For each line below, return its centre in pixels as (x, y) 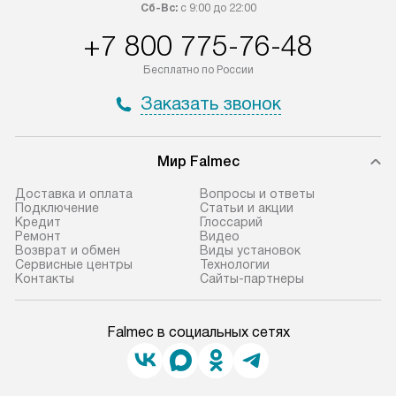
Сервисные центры (74, 264)
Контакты (45, 278)
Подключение (57, 207)
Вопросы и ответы (257, 193)
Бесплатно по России (198, 69)
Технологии (234, 264)
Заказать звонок (210, 103)
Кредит (38, 221)
